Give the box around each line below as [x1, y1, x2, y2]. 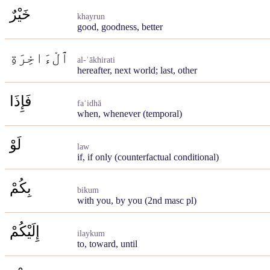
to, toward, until [77, 239, 137, 249]
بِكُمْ [10, 180, 31, 196]
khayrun [77, 12, 105, 21]
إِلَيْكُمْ [10, 224, 40, 239]
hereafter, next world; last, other [77, 65, 197, 75]
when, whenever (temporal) [77, 108, 182, 119]
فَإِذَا [10, 93, 31, 109]
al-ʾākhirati [77, 55, 115, 64]
